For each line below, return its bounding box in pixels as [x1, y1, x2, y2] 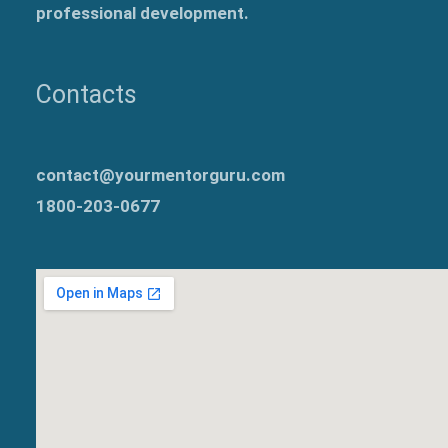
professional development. [36, 3, 249, 24]
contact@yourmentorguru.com [36, 164, 285, 185]
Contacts [36, 80, 137, 110]
